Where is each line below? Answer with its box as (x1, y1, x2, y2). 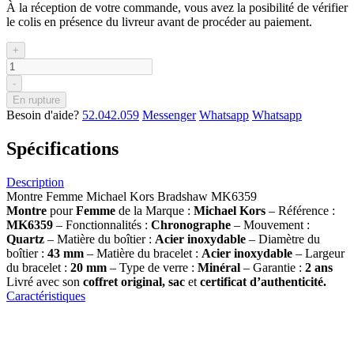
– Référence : (265, 203, 335, 217)
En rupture (13, 93, 60, 106)
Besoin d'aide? (6, 107, 82, 122)
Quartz (6, 232, 47, 246)
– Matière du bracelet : (84, 246, 201, 260)
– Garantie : (240, 260, 305, 274)
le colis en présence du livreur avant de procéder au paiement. (6, 14, 312, 28)
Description (6, 175, 64, 189)
